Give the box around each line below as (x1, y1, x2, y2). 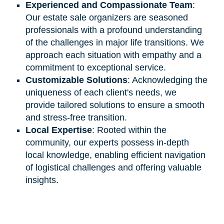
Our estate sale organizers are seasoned (25, 12, 188, 22)
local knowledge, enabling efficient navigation (25, 149, 205, 160)
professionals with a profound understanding (25, 24, 202, 35)
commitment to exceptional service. (25, 62, 166, 72)
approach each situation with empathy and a (25, 49, 201, 60)
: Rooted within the (91, 124, 166, 135)
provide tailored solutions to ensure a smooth (25, 99, 204, 110)
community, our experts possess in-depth (25, 137, 189, 147)
